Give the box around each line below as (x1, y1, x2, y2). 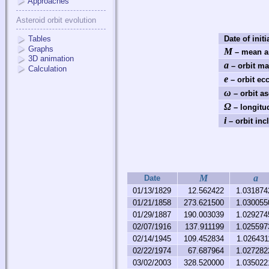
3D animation (28, 54, 74, 64)
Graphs (28, 44, 53, 53)
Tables (28, 34, 51, 44)
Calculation (28, 64, 67, 73)
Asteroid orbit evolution (16, 16, 96, 25)
